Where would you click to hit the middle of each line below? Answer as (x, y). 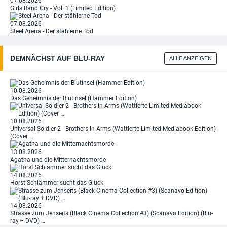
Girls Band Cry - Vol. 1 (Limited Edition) (63, 8)
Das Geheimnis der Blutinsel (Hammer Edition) (73, 98)
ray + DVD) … (28, 221)
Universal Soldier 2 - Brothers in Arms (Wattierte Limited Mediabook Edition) (113, 129)
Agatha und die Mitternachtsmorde (58, 160)
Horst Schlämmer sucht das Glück (57, 183)
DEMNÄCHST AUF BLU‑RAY (58, 58)
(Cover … (22, 136)
